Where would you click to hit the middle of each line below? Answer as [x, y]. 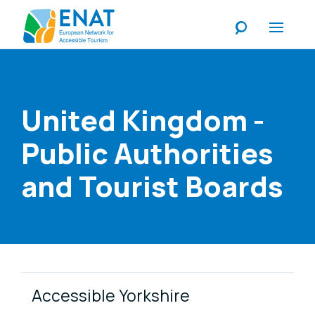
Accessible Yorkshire [111, 295]
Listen [37, 85]
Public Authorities [147, 153]
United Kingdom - [143, 120]
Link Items [81, 286]
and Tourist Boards [152, 186]
